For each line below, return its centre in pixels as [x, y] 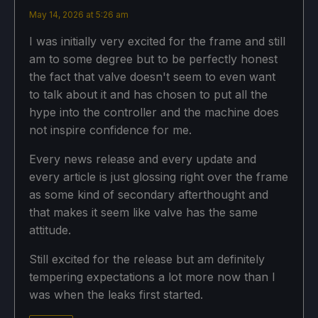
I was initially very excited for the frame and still [157, 41]
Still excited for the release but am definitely [147, 259]
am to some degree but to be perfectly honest [153, 59]
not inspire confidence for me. [110, 130]
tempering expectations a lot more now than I [152, 276]
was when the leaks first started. [116, 294]
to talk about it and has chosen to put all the [148, 94]
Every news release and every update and [143, 159]
